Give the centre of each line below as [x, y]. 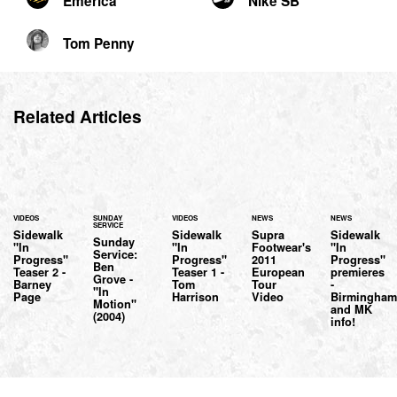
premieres [358, 272]
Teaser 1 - [198, 272]
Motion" [114, 304]
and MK [352, 309]
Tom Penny [99, 44]
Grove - [113, 279]
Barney [32, 284]
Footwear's [281, 247]
